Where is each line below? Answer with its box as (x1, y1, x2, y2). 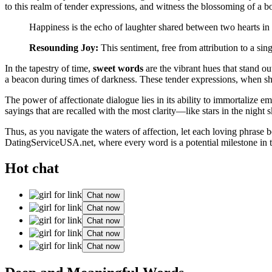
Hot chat (5, 160, 59, 177)
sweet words (93, 63, 143, 74)
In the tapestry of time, (5, 63, 93, 74)
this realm (15, 1, 52, 12)
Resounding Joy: (29, 42, 98, 53)
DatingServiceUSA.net (5, 137, 93, 148)
